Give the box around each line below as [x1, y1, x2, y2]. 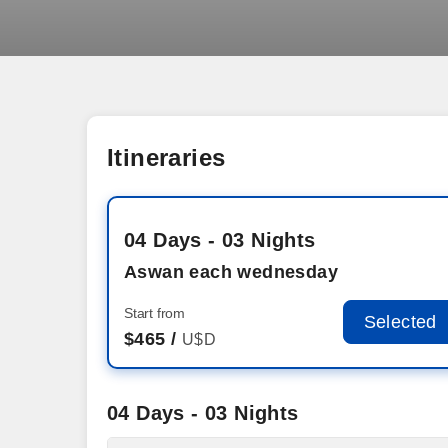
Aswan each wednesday [124, 262, 338, 282]
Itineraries [107, 144, 226, 171]
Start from [124, 305, 185, 321]
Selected [363, 312, 437, 332]
